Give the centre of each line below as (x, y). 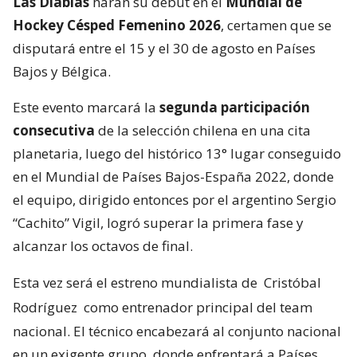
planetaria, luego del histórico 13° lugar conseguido (177, 153)
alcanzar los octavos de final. (103, 245)
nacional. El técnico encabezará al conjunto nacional (177, 331)
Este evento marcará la (86, 107)
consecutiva (54, 130)
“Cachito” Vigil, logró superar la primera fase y (158, 222)
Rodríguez (45, 307)
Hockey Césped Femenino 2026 (117, 25)
